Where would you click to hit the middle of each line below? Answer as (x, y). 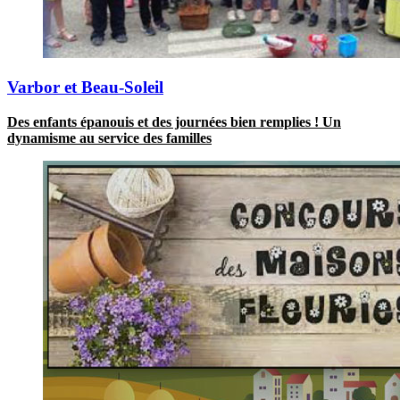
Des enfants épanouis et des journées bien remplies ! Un (174, 121)
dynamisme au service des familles (109, 137)
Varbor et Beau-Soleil (85, 87)
